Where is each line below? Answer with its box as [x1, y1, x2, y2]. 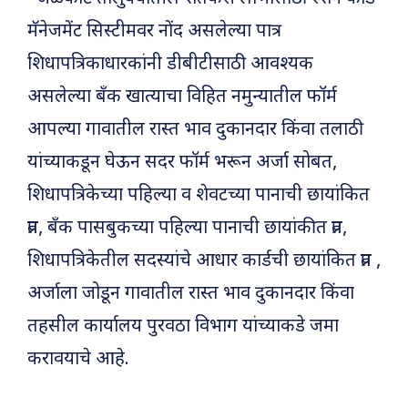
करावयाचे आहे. [27, 348, 129, 372]
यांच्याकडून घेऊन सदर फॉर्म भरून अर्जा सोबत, [27, 151, 337, 176]
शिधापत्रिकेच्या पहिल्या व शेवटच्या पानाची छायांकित [27, 184, 370, 209]
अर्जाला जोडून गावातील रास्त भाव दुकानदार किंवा [27, 282, 354, 307]
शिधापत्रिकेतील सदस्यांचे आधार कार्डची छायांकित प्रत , [27, 250, 381, 274]
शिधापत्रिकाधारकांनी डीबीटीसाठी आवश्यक [27, 53, 313, 77]
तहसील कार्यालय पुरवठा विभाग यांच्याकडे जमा [27, 315, 339, 340]
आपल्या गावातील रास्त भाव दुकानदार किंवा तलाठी [27, 118, 363, 143]
